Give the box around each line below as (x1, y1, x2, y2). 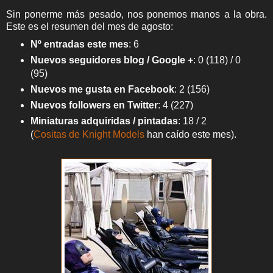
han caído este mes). (144, 129, 236, 140)
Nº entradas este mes (30, 38, 129, 49)
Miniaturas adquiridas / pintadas (30, 115, 178, 126)
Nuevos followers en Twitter (30, 99, 158, 110)
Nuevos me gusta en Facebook (30, 83, 174, 94)
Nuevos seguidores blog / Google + (30, 54, 193, 65)
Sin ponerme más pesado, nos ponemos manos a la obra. (6, 9, 267, 19)
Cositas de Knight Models (33, 129, 144, 140)
